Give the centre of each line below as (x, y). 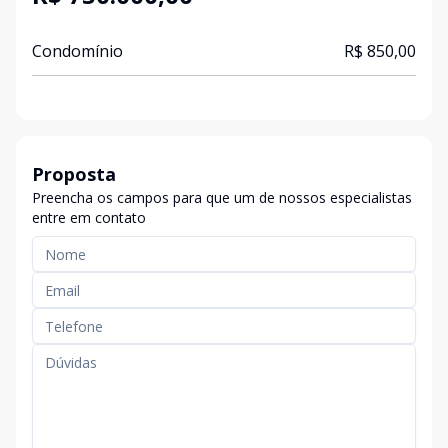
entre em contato (89, 217)
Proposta (74, 174)
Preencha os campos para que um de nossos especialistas (222, 197)
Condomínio (77, 51)
